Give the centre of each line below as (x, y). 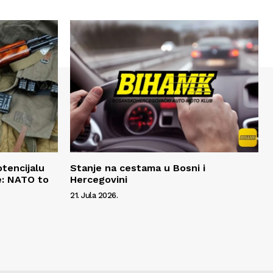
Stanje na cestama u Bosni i (138, 168)
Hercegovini (99, 179)
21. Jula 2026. (94, 195)
